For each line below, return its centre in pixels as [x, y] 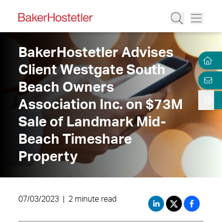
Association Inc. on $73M [101, 105]
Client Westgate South [92, 70]
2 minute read [92, 199]
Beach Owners [66, 87]
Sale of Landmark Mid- [92, 122]
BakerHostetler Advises [96, 53]
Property [48, 157]
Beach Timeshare [75, 139]
